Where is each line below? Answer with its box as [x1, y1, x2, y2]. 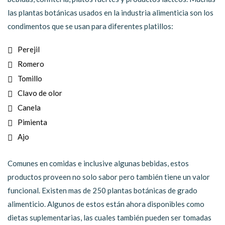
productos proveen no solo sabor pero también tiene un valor [8, 172, 210, 181]
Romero [18, 59, 44, 68]
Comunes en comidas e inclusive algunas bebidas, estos [8, 158, 189, 168]
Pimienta [18, 117, 47, 127]
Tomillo [18, 73, 42, 83]
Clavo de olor [18, 88, 62, 97]
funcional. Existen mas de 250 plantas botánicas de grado [8, 185, 197, 195]
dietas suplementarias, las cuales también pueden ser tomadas [8, 212, 211, 222]
